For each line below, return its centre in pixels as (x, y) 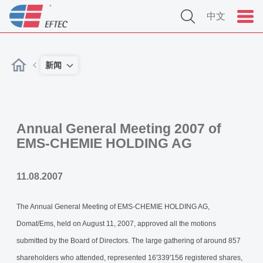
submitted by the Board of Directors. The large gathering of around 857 (129, 241)
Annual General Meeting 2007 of (119, 129)
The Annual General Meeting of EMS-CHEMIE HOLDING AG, (113, 207)
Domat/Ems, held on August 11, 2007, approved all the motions (116, 224)
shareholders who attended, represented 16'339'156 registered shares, (129, 258)
